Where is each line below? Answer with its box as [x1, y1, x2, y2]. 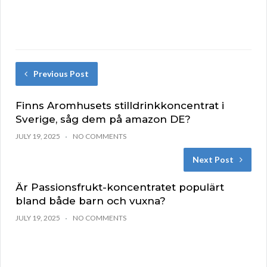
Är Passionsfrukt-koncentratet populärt [15, 181, 224, 194]
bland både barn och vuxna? [15, 195, 166, 207]
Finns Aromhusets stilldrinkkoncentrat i [15, 100, 224, 112]
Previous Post [33, 69, 89, 79]
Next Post [193, 154, 234, 165]
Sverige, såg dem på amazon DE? [15, 113, 191, 126]
